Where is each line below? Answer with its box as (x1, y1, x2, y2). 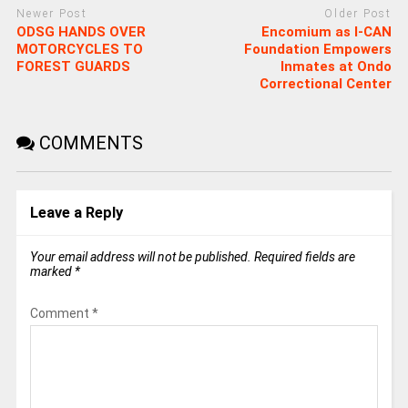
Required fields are (253, 250, 355, 265)
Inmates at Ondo (280, 58, 393, 76)
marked (29, 264, 75, 280)
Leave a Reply (29, 204, 123, 222)
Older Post (324, 6, 393, 20)
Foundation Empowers (244, 41, 393, 58)
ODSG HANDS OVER (15, 24, 146, 41)
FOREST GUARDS (15, 58, 130, 76)
